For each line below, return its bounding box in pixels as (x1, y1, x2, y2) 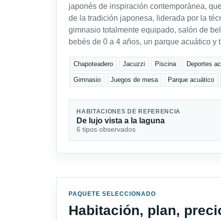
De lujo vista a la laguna (76, 116, 165, 125)
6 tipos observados (76, 125, 136, 133)
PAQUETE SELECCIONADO (69, 190, 156, 197)
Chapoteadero (74, 60, 113, 68)
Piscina (155, 60, 177, 68)
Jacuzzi (123, 60, 146, 68)
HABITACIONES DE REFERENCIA (76, 108, 181, 114)
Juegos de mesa (110, 76, 158, 84)
